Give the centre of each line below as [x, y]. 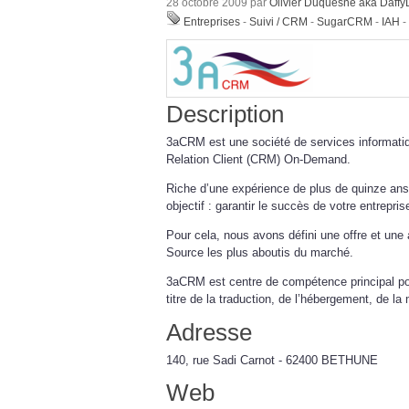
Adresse [209, 332]
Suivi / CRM [278, 21]
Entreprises [212, 21]
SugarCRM [345, 21]
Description [225, 114]
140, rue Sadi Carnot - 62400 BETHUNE [272, 360]
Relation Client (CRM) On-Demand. [258, 159]
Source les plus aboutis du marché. [260, 253]
